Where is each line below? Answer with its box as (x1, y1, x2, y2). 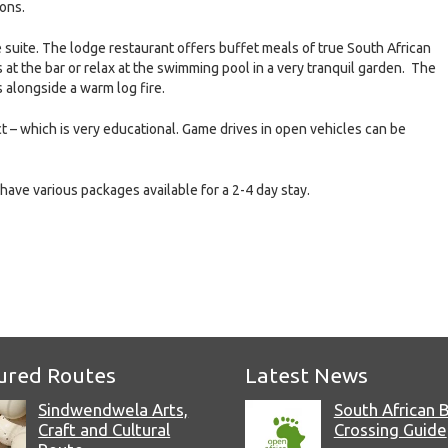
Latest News (245, 363, 368, 387)
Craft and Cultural (38, 420, 171, 439)
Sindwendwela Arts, (38, 400, 189, 419)
